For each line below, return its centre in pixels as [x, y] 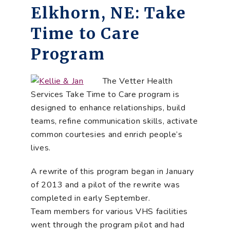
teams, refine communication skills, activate [114, 121]
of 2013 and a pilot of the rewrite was [106, 185]
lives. [41, 148]
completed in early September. [91, 198]
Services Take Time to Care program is [105, 94]
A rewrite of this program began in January [112, 171]
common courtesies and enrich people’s [107, 135]
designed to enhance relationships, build [108, 108]
